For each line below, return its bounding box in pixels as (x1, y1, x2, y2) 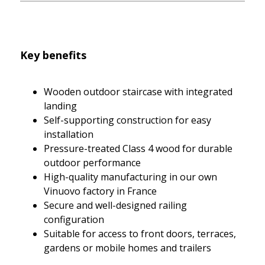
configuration (44, 212, 104, 226)
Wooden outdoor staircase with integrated (44, 85, 232, 98)
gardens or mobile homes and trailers (44, 241, 211, 254)
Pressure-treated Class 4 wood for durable (44, 141, 232, 155)
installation (44, 127, 93, 141)
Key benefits (20, 47, 86, 62)
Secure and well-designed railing (44, 198, 187, 212)
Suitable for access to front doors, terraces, (44, 227, 236, 240)
